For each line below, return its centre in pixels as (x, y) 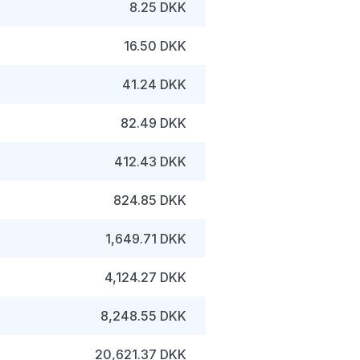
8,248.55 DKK (143, 316)
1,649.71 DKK (146, 239)
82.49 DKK (153, 123)
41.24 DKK (154, 84)
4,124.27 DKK (145, 277)
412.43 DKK (150, 162)
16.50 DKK (155, 46)
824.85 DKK (150, 200)
